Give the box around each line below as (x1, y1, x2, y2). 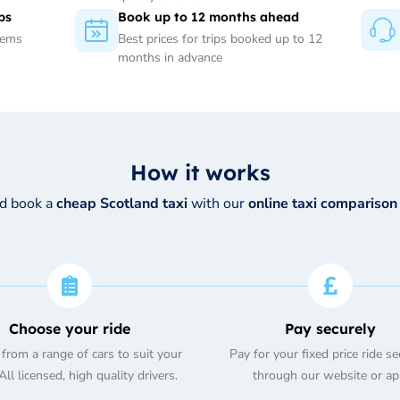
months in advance (118, 49, 222, 67)
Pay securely (285, 320, 377, 338)
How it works (129, 159, 271, 187)
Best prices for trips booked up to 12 (118, 30, 322, 48)
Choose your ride (8, 320, 130, 338)
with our (187, 194, 248, 214)
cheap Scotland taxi (56, 194, 187, 214)
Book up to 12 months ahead (118, 9, 299, 26)
